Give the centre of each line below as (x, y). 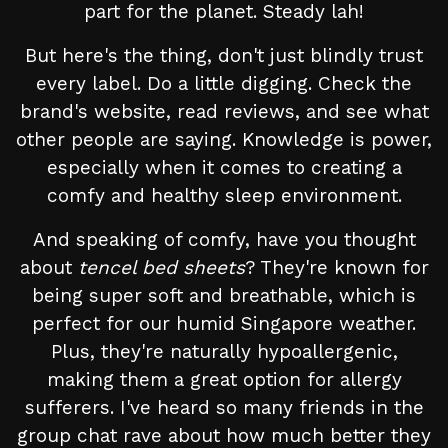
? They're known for (336, 268)
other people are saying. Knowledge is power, (224, 140)
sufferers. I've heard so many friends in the (224, 408)
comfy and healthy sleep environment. (224, 196)
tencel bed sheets (161, 268)
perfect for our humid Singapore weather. (224, 324)
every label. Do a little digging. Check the (224, 84)
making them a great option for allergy (224, 380)
